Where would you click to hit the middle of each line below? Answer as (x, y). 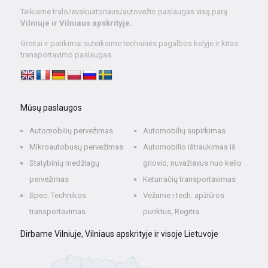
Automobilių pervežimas (71, 131)
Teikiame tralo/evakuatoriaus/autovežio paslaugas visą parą (124, 12)
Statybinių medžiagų (64, 163)
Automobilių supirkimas (185, 131)
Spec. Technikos (57, 196)
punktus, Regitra (171, 212)
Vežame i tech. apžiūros (184, 196)
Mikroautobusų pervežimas (76, 147)
